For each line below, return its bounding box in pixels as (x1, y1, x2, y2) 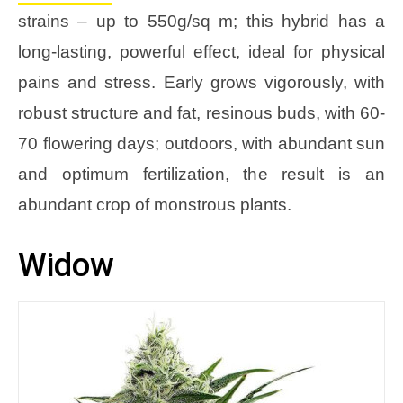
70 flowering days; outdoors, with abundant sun (18, 134, 385, 154)
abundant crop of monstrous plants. (18, 195, 291, 215)
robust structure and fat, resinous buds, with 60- (18, 103, 385, 123)
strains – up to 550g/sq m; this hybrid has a (18, 12, 385, 31)
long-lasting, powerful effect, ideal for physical (18, 42, 385, 62)
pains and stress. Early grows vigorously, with (18, 73, 385, 93)
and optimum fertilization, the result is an (18, 165, 385, 184)
